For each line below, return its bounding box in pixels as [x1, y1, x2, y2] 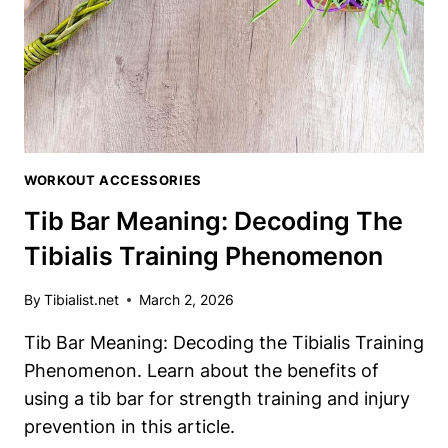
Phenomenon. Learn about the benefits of [24, 360, 379, 382]
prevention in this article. [24, 416, 235, 438]
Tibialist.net [44, 291, 120, 309]
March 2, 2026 [139, 291, 235, 309]
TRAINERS [112, 50, 188, 68]
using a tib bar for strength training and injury [24, 388, 410, 410]
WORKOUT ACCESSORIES [24, 173, 202, 189]
